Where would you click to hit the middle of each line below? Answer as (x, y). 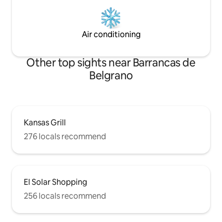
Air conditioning (111, 35)
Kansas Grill (45, 123)
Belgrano (111, 76)
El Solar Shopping (55, 182)
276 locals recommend (65, 137)
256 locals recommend (65, 196)
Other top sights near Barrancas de (111, 63)
